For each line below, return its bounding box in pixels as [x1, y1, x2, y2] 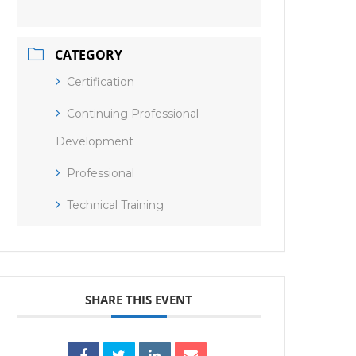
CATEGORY [55, 46, 123, 64]
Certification [67, 75, 135, 89]
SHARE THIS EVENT [85, 292, 193, 308]
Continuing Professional [67, 106, 199, 121]
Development [56, 134, 134, 149]
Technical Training [67, 198, 164, 212]
